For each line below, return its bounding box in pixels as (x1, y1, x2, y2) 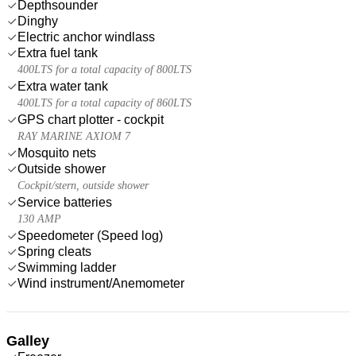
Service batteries (17, 195, 112, 209)
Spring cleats (17, 244, 91, 258)
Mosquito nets (17, 145, 96, 160)
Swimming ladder (17, 260, 116, 274)
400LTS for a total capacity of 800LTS (17, 63, 192, 75)
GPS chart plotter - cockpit (17, 112, 164, 126)
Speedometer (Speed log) (17, 228, 163, 242)
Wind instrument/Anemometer (17, 276, 184, 290)
